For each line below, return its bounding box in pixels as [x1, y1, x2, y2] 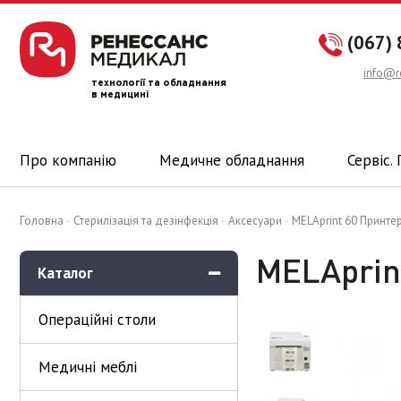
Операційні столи [38, 310, 156, 329]
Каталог [38, 263, 93, 283]
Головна [20, 213, 64, 228]
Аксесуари [228, 213, 282, 228]
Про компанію [20, 150, 116, 170]
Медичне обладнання [159, 150, 305, 170]
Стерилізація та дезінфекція [73, 213, 218, 228]
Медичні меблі [38, 357, 137, 377]
